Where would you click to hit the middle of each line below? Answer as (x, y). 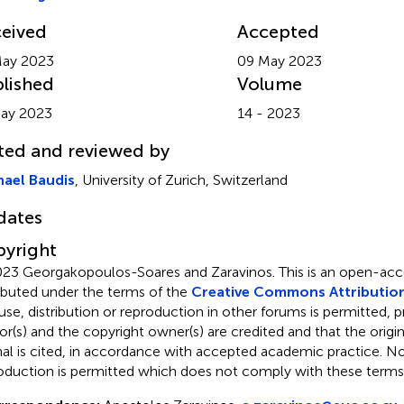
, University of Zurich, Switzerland (181, 179)
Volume (269, 83)
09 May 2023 (279, 60)
